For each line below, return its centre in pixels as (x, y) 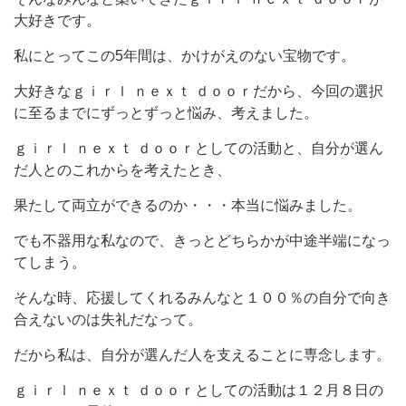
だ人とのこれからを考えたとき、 (122, 170)
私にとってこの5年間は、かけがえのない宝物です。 (184, 56)
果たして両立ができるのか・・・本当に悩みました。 (188, 205)
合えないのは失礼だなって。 (108, 319)
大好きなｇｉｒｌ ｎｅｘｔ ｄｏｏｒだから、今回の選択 (198, 91)
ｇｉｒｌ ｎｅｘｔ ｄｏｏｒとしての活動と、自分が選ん (198, 148)
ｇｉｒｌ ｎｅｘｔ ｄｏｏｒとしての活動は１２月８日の (198, 390)
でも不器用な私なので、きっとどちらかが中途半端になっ (202, 241)
